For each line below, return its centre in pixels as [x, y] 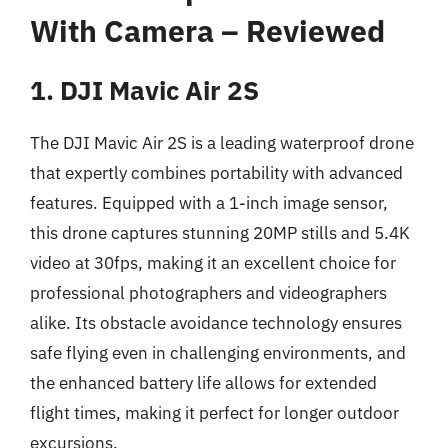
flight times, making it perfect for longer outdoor [214, 412]
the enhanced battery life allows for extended [203, 382]
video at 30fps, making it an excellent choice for [213, 262]
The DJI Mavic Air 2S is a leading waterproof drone [222, 142]
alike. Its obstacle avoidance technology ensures [216, 322]
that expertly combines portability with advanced [216, 172]
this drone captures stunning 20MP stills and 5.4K [220, 232]
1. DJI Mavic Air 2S [144, 89]
